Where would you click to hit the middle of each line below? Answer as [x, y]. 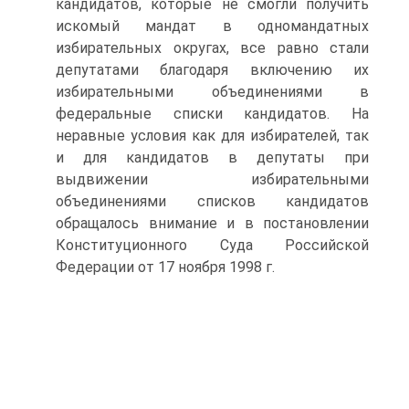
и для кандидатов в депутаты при [212, 157]
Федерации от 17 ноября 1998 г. [165, 267]
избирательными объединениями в [212, 92]
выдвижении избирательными [212, 179]
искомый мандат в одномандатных [212, 26]
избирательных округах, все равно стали [212, 48]
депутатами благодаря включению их [212, 70]
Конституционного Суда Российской [212, 245]
